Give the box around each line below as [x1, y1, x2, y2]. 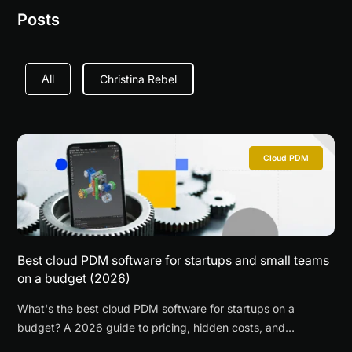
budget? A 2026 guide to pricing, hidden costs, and [17, 321, 286, 335]
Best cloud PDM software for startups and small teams [17, 253, 330, 269]
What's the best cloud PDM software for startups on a [17, 302, 295, 316]
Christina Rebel [100, 72, 178, 86]
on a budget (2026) [17, 271, 131, 287]
